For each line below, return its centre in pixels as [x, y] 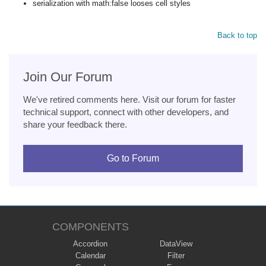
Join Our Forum [68, 77]
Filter [176, 256]
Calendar [90, 256]
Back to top [237, 35]
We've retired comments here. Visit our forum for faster [129, 99]
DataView [176, 244]
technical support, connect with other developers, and [126, 112]
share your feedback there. [75, 124]
